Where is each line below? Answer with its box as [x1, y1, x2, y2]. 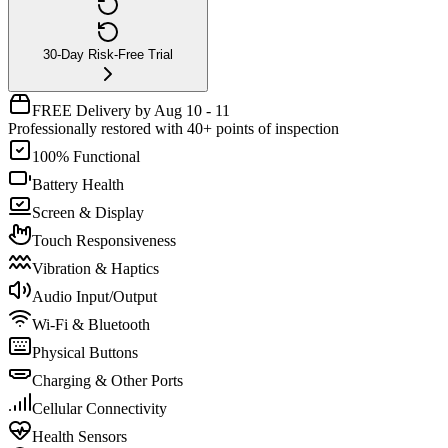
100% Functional [32, 147, 140, 165]
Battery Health [32, 175, 124, 193]
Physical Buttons [32, 343, 138, 361]
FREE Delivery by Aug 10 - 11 [32, 101, 230, 119]
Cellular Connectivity [32, 399, 167, 417]
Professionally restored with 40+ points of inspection [8, 119, 339, 137]
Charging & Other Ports [32, 371, 183, 389]
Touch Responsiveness [32, 231, 176, 249]
